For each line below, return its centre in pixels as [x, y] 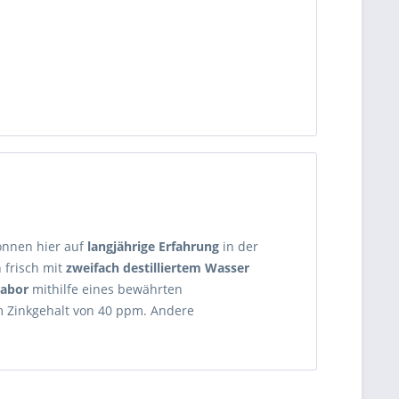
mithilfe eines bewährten [106, 289]
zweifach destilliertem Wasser [158, 268]
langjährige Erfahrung [153, 247]
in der [239, 247]
